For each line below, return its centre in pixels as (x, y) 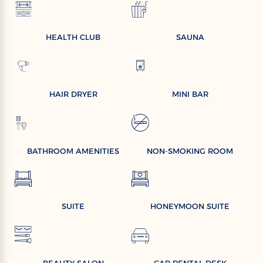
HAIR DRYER (73, 94)
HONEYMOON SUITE (190, 206)
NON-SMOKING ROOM (190, 151)
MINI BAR (190, 94)
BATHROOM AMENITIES (73, 151)
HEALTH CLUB (73, 37)
